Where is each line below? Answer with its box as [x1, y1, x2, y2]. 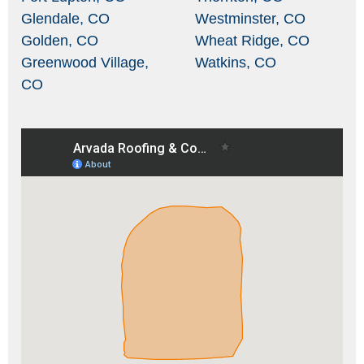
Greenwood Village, [21, 54, 149, 71]
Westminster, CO [195, 10, 305, 27]
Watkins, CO [195, 54, 276, 71]
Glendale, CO [21, 10, 110, 27]
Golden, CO [21, 32, 98, 49]
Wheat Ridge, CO [195, 32, 310, 49]
